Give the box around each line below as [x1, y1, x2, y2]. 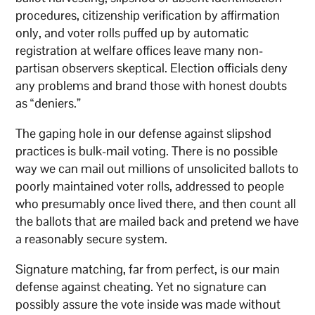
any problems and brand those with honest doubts [15, 77, 288, 94]
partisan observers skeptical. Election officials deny [15, 60, 288, 77]
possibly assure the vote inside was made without [15, 296, 281, 313]
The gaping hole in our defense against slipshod [15, 125, 272, 142]
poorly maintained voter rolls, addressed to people [15, 178, 285, 195]
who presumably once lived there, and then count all [15, 195, 297, 212]
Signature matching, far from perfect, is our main [15, 261, 281, 278]
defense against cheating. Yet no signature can [15, 278, 267, 295]
